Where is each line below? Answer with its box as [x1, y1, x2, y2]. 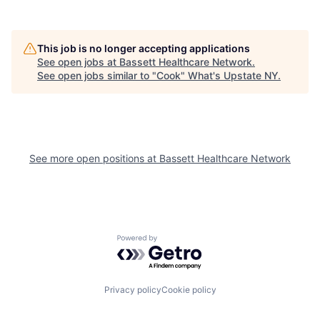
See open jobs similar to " [37, 69, 156, 81]
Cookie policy [161, 284, 216, 295]
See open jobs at [37, 56, 119, 68]
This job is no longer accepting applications [37, 42, 250, 54]
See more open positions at [29, 152, 159, 164]
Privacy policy [104, 284, 161, 295]
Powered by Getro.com [116, 234, 242, 249]
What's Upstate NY [188, 69, 278, 81]
